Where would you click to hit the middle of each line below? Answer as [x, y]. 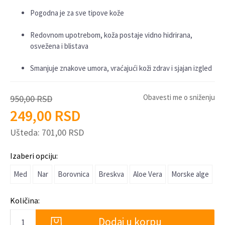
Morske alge [190, 174]
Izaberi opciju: [34, 156]
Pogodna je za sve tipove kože [77, 13]
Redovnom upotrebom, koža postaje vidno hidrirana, [111, 35]
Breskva [111, 174]
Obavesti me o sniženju [179, 97]
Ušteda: [26, 133]
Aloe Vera [148, 174]
